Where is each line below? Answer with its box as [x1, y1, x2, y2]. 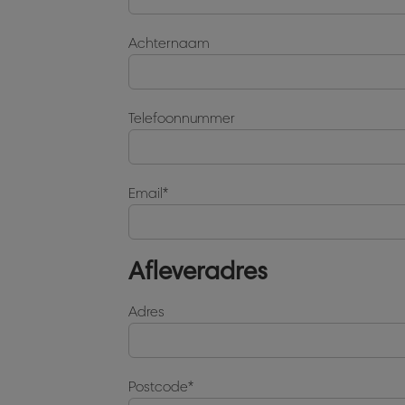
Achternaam [128, 34, 210, 52]
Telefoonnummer [128, 109, 235, 127]
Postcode [128, 378, 188, 395]
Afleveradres [128, 255, 268, 286]
